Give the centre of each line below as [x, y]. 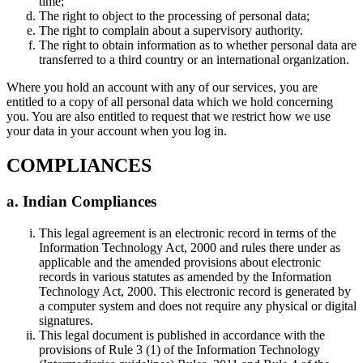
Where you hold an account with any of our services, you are [162, 88]
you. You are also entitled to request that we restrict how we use [169, 117]
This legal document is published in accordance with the [182, 335]
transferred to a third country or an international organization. [194, 60]
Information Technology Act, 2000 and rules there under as [190, 247]
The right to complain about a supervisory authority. [171, 31]
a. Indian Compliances [81, 202]
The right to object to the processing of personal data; [174, 16]
